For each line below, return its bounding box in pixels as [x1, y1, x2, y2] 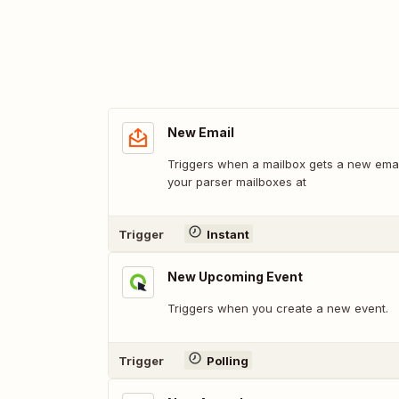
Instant [206, 226, 249, 241]
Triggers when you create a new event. [167, 301, 388, 315]
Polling [206, 353, 248, 368]
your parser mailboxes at [167, 175, 306, 189]
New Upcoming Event [167, 269, 303, 284]
